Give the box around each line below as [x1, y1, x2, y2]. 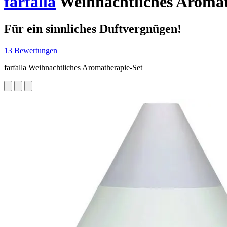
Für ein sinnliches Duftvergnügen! [4, 22, 181, 35]
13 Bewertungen [4, 46, 57, 55]
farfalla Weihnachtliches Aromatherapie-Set [4, 63, 142, 72]
